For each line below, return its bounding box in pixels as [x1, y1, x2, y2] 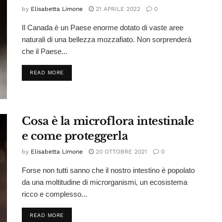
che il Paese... [22, 47, 67, 56]
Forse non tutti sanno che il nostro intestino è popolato [22, 166, 195, 174]
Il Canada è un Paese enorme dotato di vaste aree [22, 23, 183, 32]
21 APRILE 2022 [94, 5, 140, 13]
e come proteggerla [22, 129, 128, 143]
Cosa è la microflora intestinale [22, 114, 194, 128]
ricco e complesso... [22, 189, 87, 198]
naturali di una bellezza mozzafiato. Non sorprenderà [22, 35, 191, 44]
